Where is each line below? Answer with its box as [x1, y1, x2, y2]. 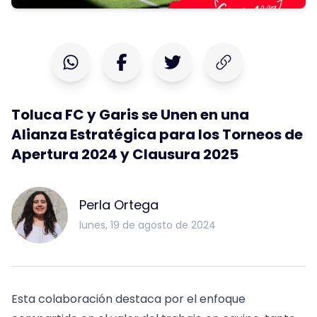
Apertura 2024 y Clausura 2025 [11, 144, 238, 165]
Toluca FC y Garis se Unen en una [11, 105, 249, 125]
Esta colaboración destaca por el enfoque [11, 291, 246, 308]
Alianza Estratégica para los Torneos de [11, 125, 303, 145]
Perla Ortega [79, 196, 158, 214]
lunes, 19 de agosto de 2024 [79, 218, 216, 233]
